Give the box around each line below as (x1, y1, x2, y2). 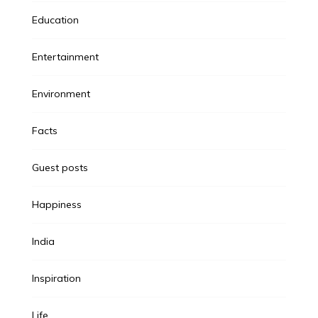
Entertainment (31, 50, 99, 64)
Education (31, 13, 79, 27)
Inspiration (31, 272, 81, 285)
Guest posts (31, 161, 88, 175)
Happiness (31, 198, 82, 212)
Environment (31, 87, 90, 101)
